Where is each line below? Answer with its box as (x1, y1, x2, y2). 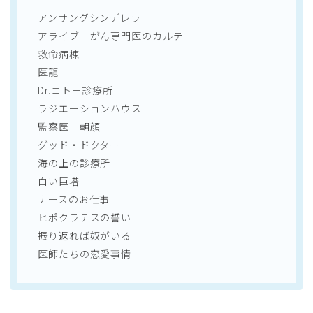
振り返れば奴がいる (38, 228, 132, 243)
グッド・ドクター (38, 138, 121, 152)
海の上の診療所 (38, 156, 111, 170)
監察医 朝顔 (38, 119, 101, 134)
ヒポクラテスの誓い (38, 210, 132, 225)
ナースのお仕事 (38, 192, 110, 207)
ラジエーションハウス (38, 101, 142, 116)
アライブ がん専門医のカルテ (38, 29, 184, 43)
